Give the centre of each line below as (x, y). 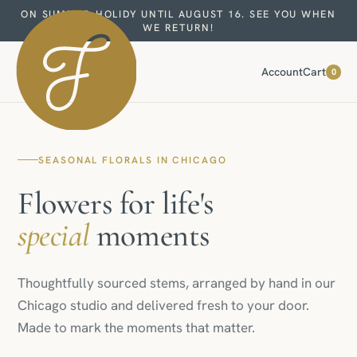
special (54, 235)
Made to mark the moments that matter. (136, 327)
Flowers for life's (116, 203)
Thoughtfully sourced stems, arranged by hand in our (177, 282)
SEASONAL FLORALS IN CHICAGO (133, 160)
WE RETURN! (178, 27)
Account (282, 72)
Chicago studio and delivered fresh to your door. (163, 305)
